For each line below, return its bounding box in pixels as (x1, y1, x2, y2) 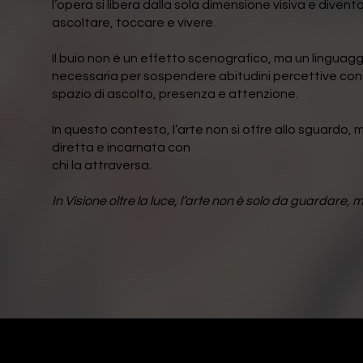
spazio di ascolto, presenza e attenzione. (52, 88, 299, 101)
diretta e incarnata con (52, 141, 191, 155)
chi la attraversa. (52, 159, 152, 173)
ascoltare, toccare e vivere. (52, 16, 216, 30)
